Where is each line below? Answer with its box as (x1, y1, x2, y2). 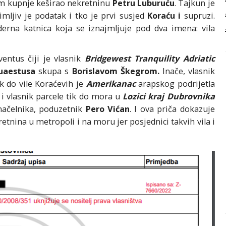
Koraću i (144, 10, 181, 22)
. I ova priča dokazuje (130, 103, 215, 115)
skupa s (35, 66, 69, 77)
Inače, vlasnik (159, 66, 215, 77)
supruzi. (181, 10, 215, 22)
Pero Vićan (85, 103, 130, 115)
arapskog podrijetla (135, 78, 215, 90)
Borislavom (69, 66, 118, 77)
